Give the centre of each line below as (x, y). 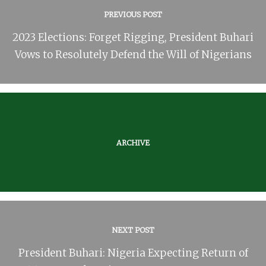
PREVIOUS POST (133, 14)
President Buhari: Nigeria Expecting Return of (133, 253)
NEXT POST (133, 230)
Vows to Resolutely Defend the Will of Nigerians (133, 54)
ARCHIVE (133, 142)
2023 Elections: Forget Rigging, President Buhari (133, 37)
